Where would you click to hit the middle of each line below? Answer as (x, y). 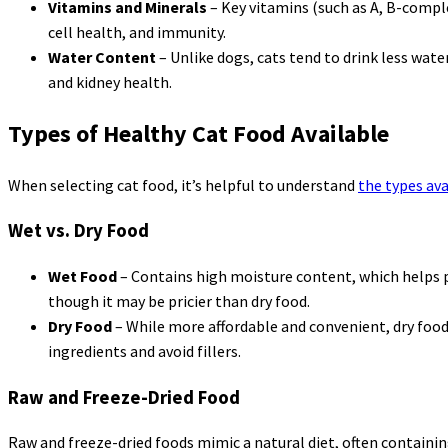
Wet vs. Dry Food (78, 231)
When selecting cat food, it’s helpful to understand (183, 184)
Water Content (102, 56)
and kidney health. (110, 81)
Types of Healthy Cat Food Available (198, 133)
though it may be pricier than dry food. (179, 300)
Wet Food (82, 275)
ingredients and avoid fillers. (144, 350)
